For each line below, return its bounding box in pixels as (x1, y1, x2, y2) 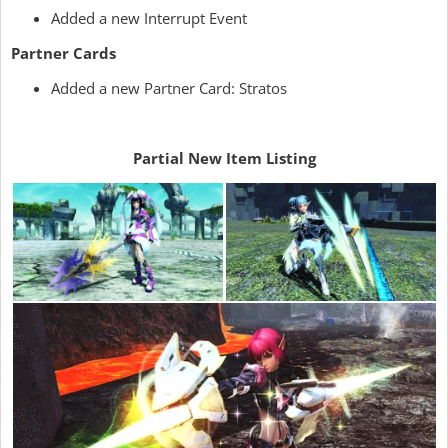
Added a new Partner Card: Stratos (51, 78, 287, 98)
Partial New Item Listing (132, 148, 316, 168)
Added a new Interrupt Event (51, 8, 247, 28)
